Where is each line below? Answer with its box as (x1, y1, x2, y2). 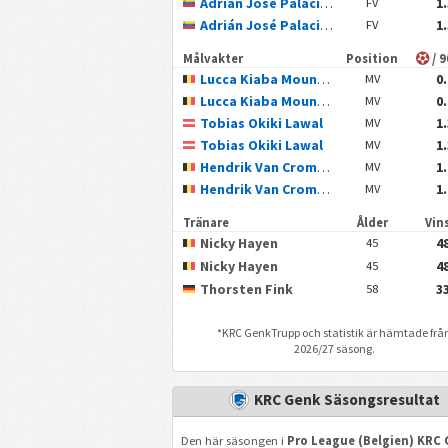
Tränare (182, 214, 229, 230)
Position (346, 50, 399, 66)
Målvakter (182, 50, 243, 66)
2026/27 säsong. (293, 340, 375, 356)
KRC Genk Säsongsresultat (254, 390, 440, 410)
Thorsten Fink (199, 279, 293, 298)
